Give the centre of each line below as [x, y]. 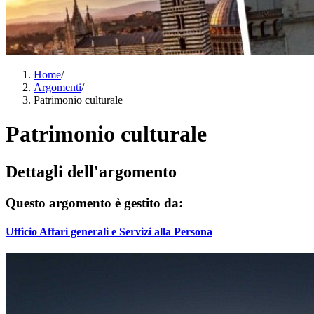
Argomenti [57, 87]
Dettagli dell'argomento [91, 171]
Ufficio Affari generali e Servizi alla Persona [109, 232]
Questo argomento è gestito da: [94, 203]
